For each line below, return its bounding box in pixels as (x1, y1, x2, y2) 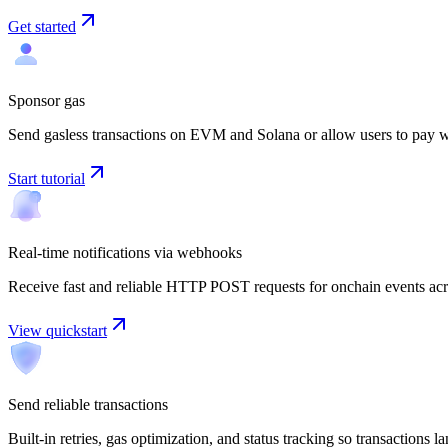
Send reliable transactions (8, 395, 168, 413)
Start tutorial (8, 169, 85, 187)
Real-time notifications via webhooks (8, 243, 242, 261)
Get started (8, 17, 76, 35)
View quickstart (8, 321, 107, 339)
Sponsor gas (8, 91, 85, 109)
